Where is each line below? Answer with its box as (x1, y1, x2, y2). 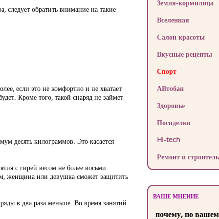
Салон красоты (156, 32, 205, 42)
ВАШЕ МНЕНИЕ (153, 192, 199, 200)
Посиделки (156, 118, 191, 127)
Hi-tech (156, 135, 180, 144)
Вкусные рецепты (156, 49, 212, 59)
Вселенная (156, 15, 189, 24)
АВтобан (156, 84, 184, 93)
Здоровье (156, 101, 185, 110)
